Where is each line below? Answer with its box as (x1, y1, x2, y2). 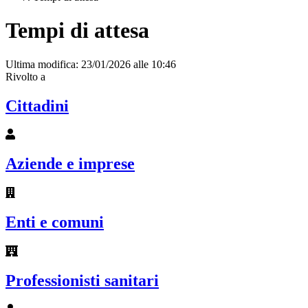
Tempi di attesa (5, 18, 149, 43)
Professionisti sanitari (5, 271, 159, 289)
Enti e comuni (5, 213, 104, 232)
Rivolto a (5, 70, 45, 82)
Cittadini (5, 96, 69, 115)
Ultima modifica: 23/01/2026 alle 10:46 (5, 58, 176, 70)
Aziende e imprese (5, 155, 135, 173)
